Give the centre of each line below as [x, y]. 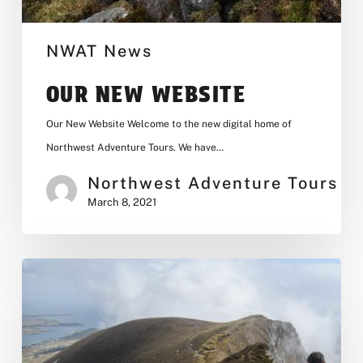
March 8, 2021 [122, 202]
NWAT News [99, 51]
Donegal [48, 269]
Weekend [51, 316]
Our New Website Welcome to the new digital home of [169, 124]
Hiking [42, 292]
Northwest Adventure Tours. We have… [135, 147]
